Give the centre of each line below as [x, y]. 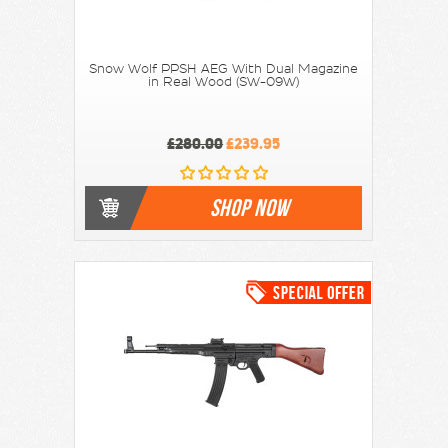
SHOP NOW [249, 207]
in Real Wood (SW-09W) [224, 81]
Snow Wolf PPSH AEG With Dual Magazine [224, 68]
